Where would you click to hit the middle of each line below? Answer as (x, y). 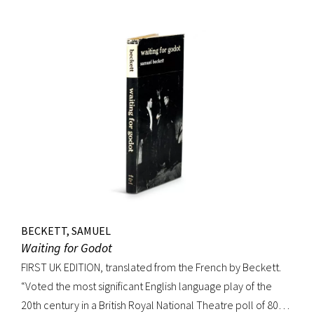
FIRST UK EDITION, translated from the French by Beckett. (151, 267)
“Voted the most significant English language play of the (146, 286)
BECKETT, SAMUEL (66, 230)
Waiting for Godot (67, 247)
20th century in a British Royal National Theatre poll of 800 (152, 305)
